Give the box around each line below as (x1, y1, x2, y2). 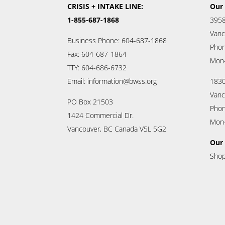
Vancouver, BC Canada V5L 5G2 (67, 124, 167, 134)
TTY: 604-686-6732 (67, 62, 127, 72)
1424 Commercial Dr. (67, 110, 134, 120)
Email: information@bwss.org (67, 76, 157, 86)
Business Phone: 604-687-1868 (67, 35, 167, 45)
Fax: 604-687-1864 (67, 49, 127, 59)
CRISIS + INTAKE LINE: (67, 1, 144, 11)
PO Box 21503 (67, 96, 114, 106)
